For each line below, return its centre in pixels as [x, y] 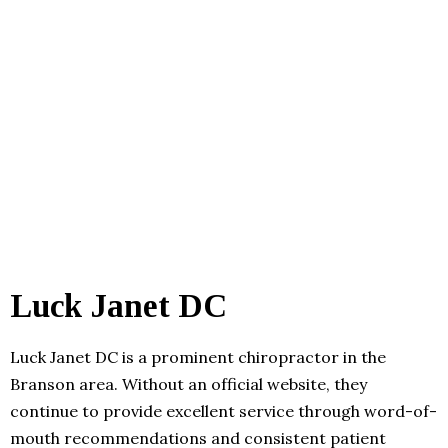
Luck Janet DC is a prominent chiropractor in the [198, 356]
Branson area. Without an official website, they [188, 383]
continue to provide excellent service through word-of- [223, 410]
